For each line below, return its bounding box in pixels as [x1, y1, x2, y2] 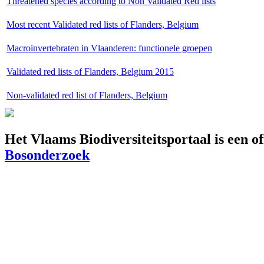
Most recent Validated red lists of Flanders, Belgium [6, 19, 199, 29]
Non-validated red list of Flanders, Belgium [6, 90, 167, 100]
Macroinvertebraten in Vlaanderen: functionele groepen [6, 42, 212, 53]
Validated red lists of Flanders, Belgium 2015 [6, 66, 174, 77]
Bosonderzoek [5, 147, 90, 163]
